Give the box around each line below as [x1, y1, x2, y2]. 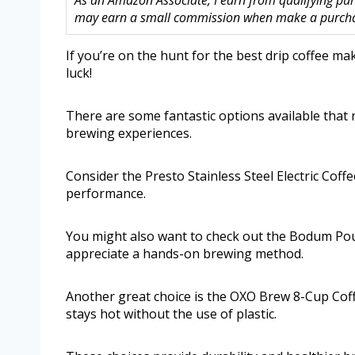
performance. [66, 185, 146, 203]
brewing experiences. [66, 124, 192, 143]
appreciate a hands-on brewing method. [66, 245, 303, 263]
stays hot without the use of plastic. [66, 305, 277, 323]
